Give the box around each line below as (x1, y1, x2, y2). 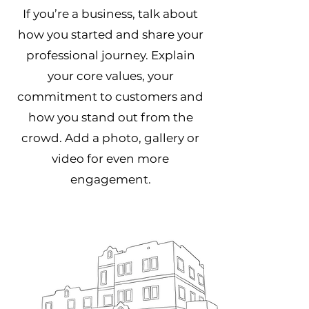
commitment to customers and (17, 90, 203, 103)
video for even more (52, 152, 169, 166)
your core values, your (47, 69, 174, 83)
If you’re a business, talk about (23, 7, 198, 21)
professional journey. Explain (26, 48, 195, 62)
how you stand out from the (28, 110, 193, 124)
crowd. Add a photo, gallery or (21, 131, 199, 145)
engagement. (70, 172, 151, 186)
